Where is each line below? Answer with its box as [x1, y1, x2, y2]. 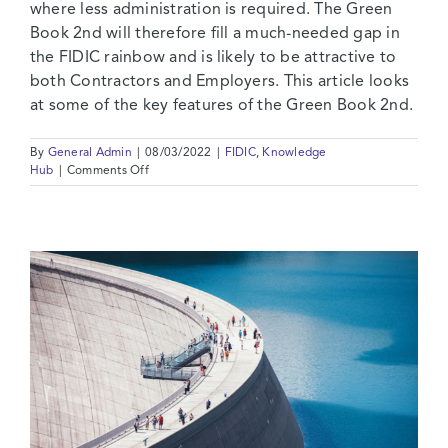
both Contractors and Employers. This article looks [30, 73, 409, 90]
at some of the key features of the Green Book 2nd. [30, 97, 413, 114]
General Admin [47, 146, 132, 159]
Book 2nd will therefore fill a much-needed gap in [30, 25, 400, 42]
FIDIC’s [147, 181, 187, 194]
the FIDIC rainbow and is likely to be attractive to [30, 49, 397, 66]
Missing [147, 271, 191, 284]
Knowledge [262, 146, 327, 159]
